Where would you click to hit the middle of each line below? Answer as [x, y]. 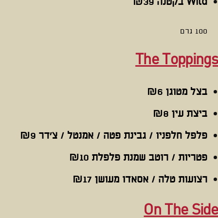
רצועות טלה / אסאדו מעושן [149, 180]
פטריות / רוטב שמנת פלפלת [148, 158]
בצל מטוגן [185, 92]
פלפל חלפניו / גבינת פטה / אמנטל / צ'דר [121, 136]
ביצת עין [188, 114]
